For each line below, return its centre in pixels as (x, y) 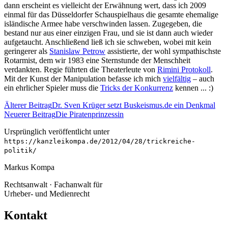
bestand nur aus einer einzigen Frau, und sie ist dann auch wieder (108, 33)
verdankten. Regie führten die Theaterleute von (81, 69)
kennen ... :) (193, 88)
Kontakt (26, 215)
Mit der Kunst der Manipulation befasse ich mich (83, 78)
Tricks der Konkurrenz (137, 88)
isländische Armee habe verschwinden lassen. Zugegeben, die (103, 23)
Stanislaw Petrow (77, 51)
